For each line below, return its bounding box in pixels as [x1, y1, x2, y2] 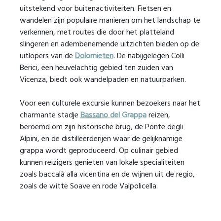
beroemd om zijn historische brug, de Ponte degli [20, 121, 183, 134]
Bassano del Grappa [80, 109, 147, 122]
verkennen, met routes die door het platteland [20, 26, 174, 39]
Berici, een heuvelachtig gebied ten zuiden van [20, 62, 173, 74]
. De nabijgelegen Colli [113, 50, 184, 63]
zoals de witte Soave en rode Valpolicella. [20, 180, 158, 193]
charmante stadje [20, 109, 80, 122]
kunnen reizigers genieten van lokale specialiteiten [20, 156, 184, 169]
